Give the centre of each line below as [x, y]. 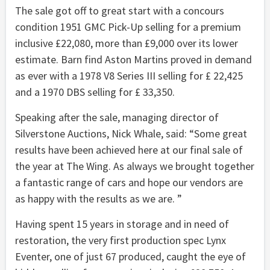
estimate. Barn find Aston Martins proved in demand [133, 60]
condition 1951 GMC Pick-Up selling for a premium [128, 27]
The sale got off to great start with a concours [120, 11]
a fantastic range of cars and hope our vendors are [129, 183]
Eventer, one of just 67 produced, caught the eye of [130, 257]
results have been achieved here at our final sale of [129, 150]
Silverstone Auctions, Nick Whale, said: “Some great [131, 134]
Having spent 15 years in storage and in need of [122, 224]
